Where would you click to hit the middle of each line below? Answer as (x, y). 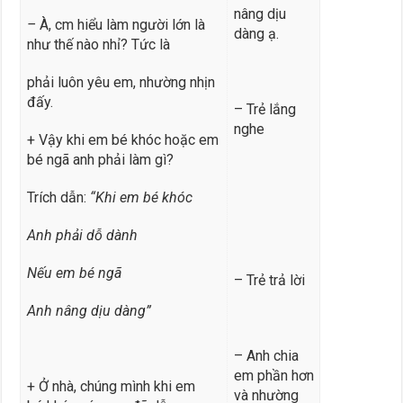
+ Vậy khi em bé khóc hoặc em (122, 139)
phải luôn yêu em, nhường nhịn (121, 82)
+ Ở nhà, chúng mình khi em (111, 386)
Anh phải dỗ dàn (78, 235)
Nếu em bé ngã (74, 273)
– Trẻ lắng (264, 109)
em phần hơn (273, 375)
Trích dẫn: (58, 197)
